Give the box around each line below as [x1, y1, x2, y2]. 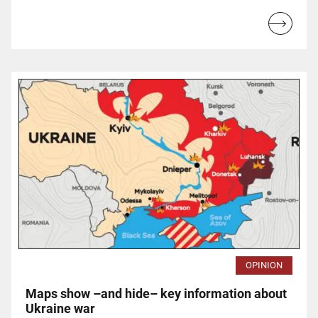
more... [280, 34, 314, 48]
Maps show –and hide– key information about [26, 286, 287, 301]
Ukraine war [26, 301, 95, 316]
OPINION [246, 260, 283, 270]
